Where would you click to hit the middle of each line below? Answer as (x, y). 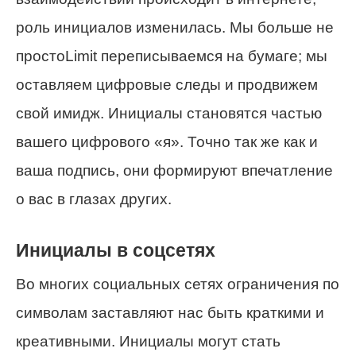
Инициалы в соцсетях (116, 251)
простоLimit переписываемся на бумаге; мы (172, 56)
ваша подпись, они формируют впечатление (174, 171)
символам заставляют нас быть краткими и (170, 312)
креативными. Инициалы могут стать (148, 341)
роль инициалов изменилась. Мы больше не (175, 28)
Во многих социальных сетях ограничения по (178, 284)
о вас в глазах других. (94, 199)
